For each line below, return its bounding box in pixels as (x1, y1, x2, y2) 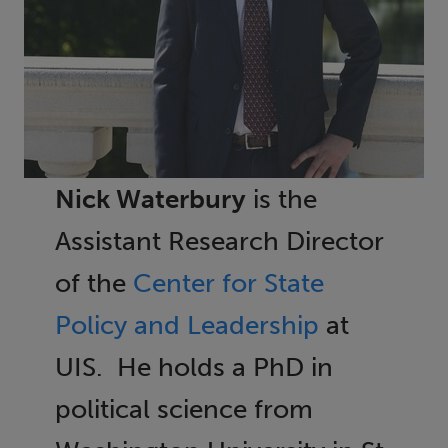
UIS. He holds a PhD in (54, 350, 333, 383)
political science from (54, 392, 313, 425)
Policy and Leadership (54, 308, 319, 341)
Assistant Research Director (54, 224, 384, 257)
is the (245, 182, 317, 215)
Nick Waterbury (54, 182, 246, 215)
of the (54, 266, 133, 299)
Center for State (132, 266, 324, 299)
